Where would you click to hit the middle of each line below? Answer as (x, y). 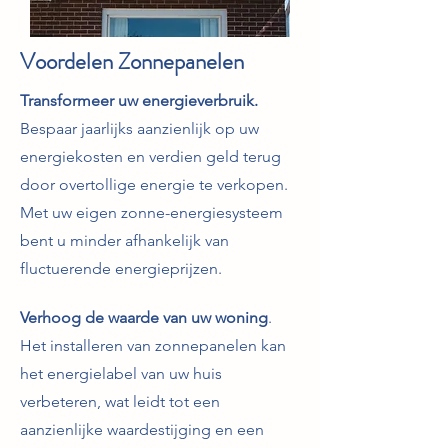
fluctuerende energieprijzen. (121, 268)
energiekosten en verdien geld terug (150, 156)
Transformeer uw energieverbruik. (139, 100)
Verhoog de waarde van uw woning (144, 317)
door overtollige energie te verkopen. (154, 184)
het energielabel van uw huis (121, 373)
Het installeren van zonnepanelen (138, 345)
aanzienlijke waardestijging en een (142, 429)
